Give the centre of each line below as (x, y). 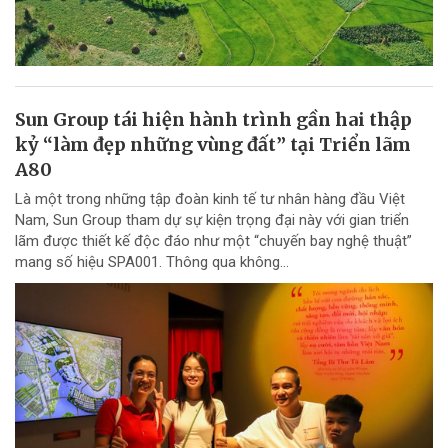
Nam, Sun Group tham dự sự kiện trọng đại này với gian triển (212, 219)
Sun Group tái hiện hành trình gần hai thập (213, 119)
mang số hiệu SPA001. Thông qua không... (152, 261)
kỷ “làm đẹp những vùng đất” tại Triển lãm (213, 144)
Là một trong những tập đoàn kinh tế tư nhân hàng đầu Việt (210, 198)
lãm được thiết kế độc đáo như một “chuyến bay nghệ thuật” (213, 240)
